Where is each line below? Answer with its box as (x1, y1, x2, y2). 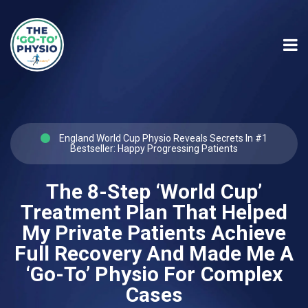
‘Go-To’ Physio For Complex (25, 262, 283, 286)
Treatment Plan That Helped (21, 200, 287, 224)
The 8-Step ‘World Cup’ (45, 179, 263, 203)
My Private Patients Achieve (21, 221, 287, 245)
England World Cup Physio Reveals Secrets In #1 (57, 133, 267, 144)
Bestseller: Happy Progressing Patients (70, 143, 238, 154)
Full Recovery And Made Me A (14, 241, 294, 265)
